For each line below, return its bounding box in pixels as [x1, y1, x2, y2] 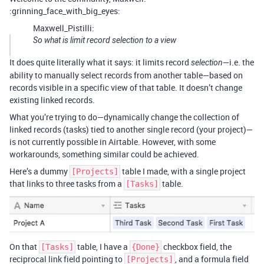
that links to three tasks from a [9, 178, 124, 190]
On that [9, 240, 39, 252]
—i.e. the [223, 57, 254, 68]
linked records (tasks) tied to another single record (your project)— [9, 124, 253, 136]
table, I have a [75, 240, 130, 252]
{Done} [131, 242, 160, 252]
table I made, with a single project [120, 166, 246, 177]
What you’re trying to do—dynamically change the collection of [9, 111, 239, 123]
